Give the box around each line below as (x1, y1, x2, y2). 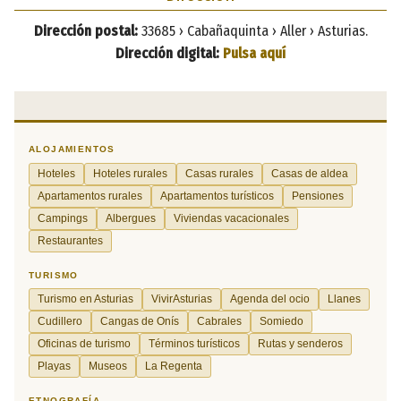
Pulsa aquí (223, 44, 286, 62)
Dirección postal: (33, 21, 138, 39)
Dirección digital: (115, 44, 219, 62)
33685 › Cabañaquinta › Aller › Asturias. (137, 21, 368, 39)
